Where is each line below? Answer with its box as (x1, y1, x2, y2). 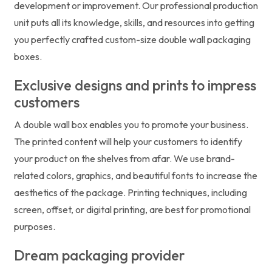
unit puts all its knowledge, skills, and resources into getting (14, 16, 254, 29)
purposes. (14, 220, 55, 233)
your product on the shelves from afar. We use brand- (14, 152, 235, 165)
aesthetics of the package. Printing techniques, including (14, 186, 247, 199)
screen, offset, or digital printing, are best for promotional (14, 203, 251, 216)
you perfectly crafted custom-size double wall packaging (14, 33, 251, 46)
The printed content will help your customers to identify (14, 135, 242, 148)
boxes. (14, 50, 42, 63)
